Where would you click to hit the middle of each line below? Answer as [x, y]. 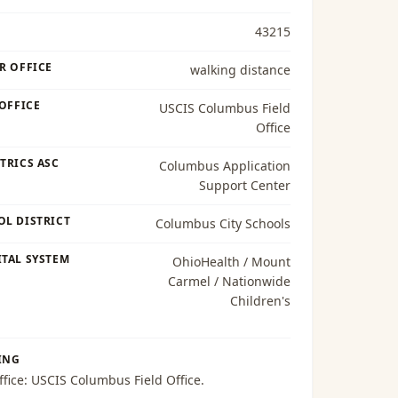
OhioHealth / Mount [231, 262]
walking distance [240, 70]
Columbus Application [224, 166]
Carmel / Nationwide [229, 281]
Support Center [244, 185]
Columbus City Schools [223, 223]
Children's [260, 301]
